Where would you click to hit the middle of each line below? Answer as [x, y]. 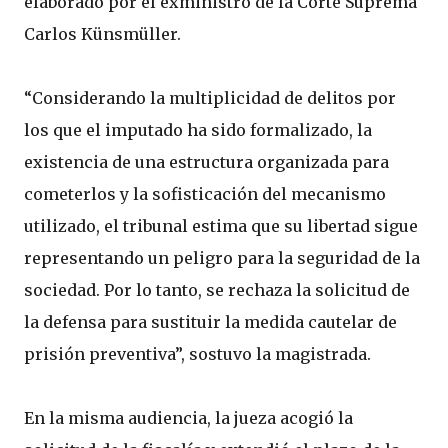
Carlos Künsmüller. [102, 34]
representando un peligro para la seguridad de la [222, 258]
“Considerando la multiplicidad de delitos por [210, 98]
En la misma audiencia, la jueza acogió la [188, 418]
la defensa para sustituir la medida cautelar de [210, 322]
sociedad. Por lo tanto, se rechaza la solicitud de [217, 290]
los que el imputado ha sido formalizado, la [198, 130]
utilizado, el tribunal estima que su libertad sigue [221, 226]
